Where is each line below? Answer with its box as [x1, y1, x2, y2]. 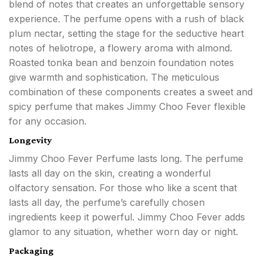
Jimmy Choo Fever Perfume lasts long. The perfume [9, 153, 243, 165]
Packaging [9, 246, 54, 256]
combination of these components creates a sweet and [9, 86, 253, 98]
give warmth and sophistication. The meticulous [9, 71, 219, 84]
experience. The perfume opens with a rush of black [9, 13, 244, 25]
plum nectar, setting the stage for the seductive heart [9, 27, 244, 40]
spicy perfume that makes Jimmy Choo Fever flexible [9, 101, 246, 113]
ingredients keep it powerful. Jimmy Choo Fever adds [9, 211, 245, 223]
